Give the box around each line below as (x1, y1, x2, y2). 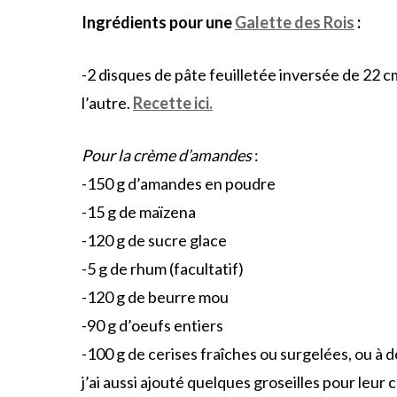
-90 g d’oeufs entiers (82, 315, 223, 335)
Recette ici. (133, 92, 213, 113)
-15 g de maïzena (82, 201, 196, 222)
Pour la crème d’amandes (82, 144, 252, 165)
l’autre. (82, 92, 133, 113)
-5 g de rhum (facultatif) (82, 258, 244, 278)
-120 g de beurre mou (82, 286, 229, 307)
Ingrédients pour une (82, 12, 235, 32)
